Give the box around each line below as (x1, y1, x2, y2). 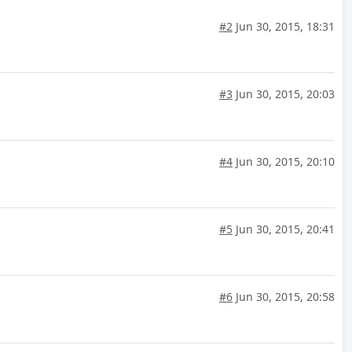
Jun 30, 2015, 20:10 (233, 154, 335, 170)
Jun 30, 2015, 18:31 (233, 19, 335, 35)
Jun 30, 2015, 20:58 (233, 289, 335, 305)
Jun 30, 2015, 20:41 (233, 222, 335, 237)
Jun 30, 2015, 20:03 (233, 86, 335, 102)
